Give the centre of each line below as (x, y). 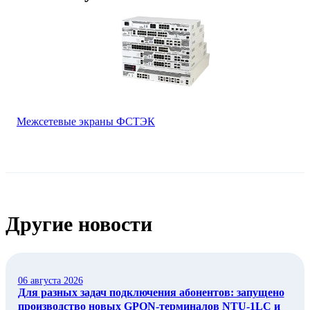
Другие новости (79, 224)
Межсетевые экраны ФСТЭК (86, 122)
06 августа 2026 (50, 281)
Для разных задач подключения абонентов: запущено (151, 293)
